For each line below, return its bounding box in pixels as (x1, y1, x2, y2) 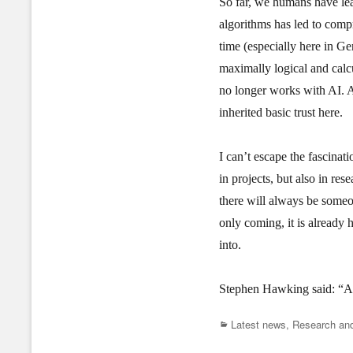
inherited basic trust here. (219, 105, 343, 119)
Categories (218, 315, 267, 331)
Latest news (231, 316, 286, 332)
